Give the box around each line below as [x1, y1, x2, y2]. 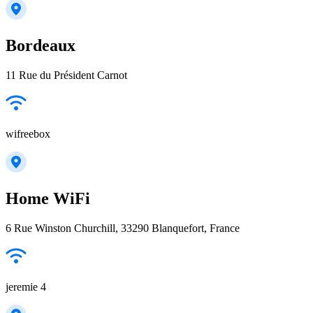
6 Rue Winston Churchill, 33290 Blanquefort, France [6, 221, 240, 234]
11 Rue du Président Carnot [6, 69, 127, 82]
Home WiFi [6, 189, 90, 208]
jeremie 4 [6, 280, 46, 293]
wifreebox [6, 128, 50, 140]
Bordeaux [6, 36, 75, 55]
